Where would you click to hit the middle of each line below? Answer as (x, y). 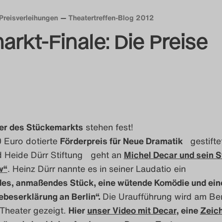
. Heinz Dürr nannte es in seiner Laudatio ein (96, 168)
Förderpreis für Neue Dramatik (125, 140)
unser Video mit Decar (132, 210)
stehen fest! (108, 127)
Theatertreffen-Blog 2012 (111, 18)
